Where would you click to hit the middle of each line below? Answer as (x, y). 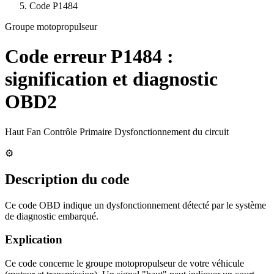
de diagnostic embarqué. (52, 216)
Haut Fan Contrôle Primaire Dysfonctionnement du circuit (117, 131)
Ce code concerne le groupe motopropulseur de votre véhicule (124, 264)
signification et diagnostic (111, 79)
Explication (34, 240)
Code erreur (58, 57)
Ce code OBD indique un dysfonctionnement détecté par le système (135, 205)
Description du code (67, 179)
